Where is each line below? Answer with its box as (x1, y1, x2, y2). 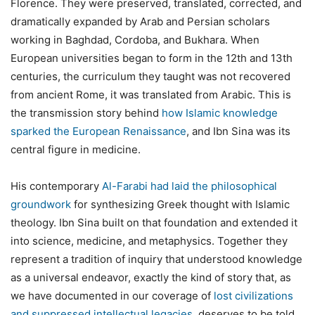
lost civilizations (214, 288, 293, 302)
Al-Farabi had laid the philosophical (102, 179, 277, 193)
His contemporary (11, 179, 102, 193)
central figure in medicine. (11, 142, 141, 156)
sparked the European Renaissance (11, 124, 186, 138)
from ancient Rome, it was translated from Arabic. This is (11, 87, 291, 101)
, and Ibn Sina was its (186, 124, 290, 138)
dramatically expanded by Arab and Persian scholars (11, 14, 270, 28)
